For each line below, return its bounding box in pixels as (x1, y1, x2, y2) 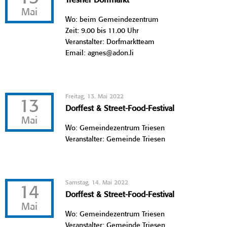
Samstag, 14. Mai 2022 (65, 179, 129, 186)
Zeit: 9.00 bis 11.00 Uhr (65, 27, 139, 34)
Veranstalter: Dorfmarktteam (65, 38, 155, 46)
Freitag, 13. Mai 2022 (65, 93, 124, 100)
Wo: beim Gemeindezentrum (65, 16, 159, 23)
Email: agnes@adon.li (65, 49, 134, 57)
